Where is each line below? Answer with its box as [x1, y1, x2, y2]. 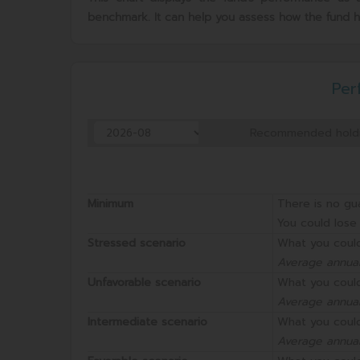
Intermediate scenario [88, 313, 207, 330]
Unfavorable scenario [88, 273, 201, 291]
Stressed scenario [88, 234, 186, 252]
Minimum [88, 194, 133, 212]
